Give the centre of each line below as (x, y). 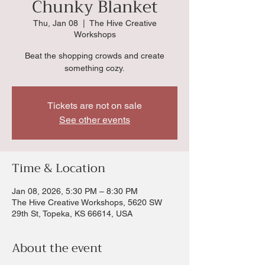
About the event (57, 248)
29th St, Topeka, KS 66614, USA (72, 213)
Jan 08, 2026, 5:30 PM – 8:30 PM (75, 191)
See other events (95, 119)
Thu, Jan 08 (55, 23)
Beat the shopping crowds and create (95, 55)
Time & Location (59, 168)
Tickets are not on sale (95, 105)
